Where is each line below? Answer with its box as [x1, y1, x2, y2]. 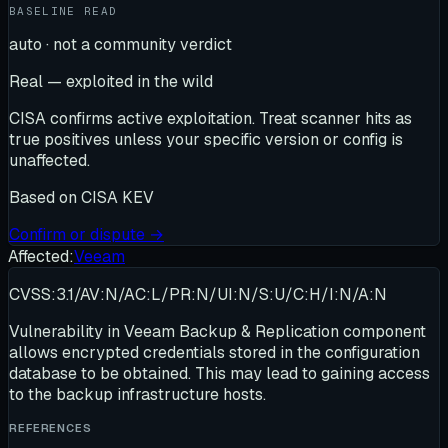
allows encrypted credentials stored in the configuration [9, 342, 420, 363]
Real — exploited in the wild [9, 71, 213, 92]
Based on [9, 187, 81, 208]
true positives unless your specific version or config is [9, 129, 403, 150]
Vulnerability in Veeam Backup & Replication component [9, 321, 426, 342]
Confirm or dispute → [9, 224, 164, 245]
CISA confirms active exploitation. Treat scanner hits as [9, 108, 412, 129]
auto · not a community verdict [9, 34, 232, 55]
